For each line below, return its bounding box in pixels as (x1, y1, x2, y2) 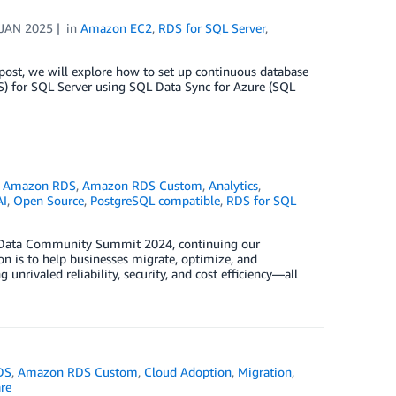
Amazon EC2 (80, 20, 153, 35)
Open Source (12, 193, 84, 208)
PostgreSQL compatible (89, 193, 220, 208)
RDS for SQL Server (158, 20, 266, 35)
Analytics (209, 178, 259, 193)
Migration (238, 364, 293, 379)
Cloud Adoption (144, 364, 232, 379)
